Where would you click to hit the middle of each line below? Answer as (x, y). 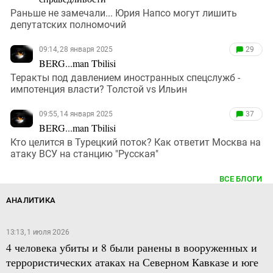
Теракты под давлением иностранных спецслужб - (125, 78)
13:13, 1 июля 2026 (37, 232)
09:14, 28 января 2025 (76, 50)
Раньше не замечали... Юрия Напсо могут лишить (124, 13)
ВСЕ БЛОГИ (241, 179)
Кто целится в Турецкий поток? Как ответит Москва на (136, 143)
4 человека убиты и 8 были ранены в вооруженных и (131, 248)
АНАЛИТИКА (31, 200)
